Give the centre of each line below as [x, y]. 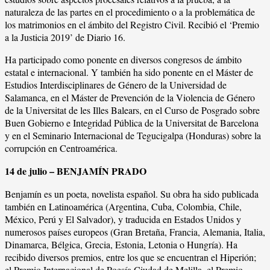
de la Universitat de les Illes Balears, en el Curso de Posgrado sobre [132, 110]
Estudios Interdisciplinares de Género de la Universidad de [116, 84]
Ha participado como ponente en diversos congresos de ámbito [123, 59]
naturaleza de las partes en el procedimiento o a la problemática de [130, 11]
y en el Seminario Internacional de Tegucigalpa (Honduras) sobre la [133, 135]
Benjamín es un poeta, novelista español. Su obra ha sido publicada [132, 193]
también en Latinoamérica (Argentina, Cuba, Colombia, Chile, [123, 206]
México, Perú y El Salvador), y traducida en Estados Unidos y [123, 219]
